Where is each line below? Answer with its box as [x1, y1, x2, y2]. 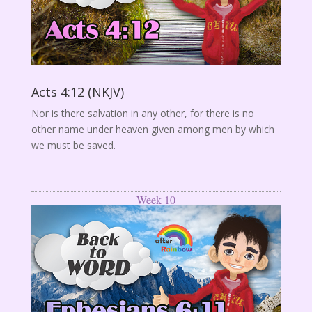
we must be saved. [31, 139, 116, 153]
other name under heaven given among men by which [31, 123, 274, 136]
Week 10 [136, 192, 175, 208]
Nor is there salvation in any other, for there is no [31, 107, 254, 120]
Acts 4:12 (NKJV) [31, 84, 124, 101]
